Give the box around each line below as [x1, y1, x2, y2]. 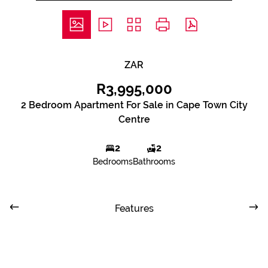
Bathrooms [133, 157, 175, 166]
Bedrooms [93, 157, 133, 166]
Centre [118, 114, 150, 125]
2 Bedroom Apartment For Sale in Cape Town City [20, 99, 248, 111]
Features [114, 203, 154, 214]
